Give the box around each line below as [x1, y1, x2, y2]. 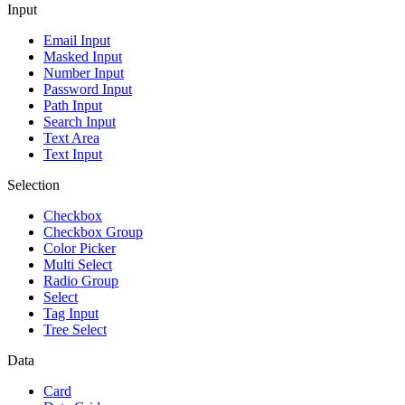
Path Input [43, 98, 102, 113]
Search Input [43, 114, 116, 129]
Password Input [43, 81, 132, 97]
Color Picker [43, 240, 116, 256]
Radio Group [43, 273, 118, 288]
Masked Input [43, 49, 122, 64]
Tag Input [43, 306, 99, 321]
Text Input [43, 146, 102, 162]
